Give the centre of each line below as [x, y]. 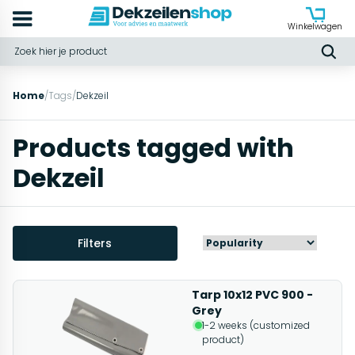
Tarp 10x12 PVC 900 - [252, 295]
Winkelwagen [315, 27]
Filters [95, 243]
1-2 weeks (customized [256, 325]
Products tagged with [153, 148]
